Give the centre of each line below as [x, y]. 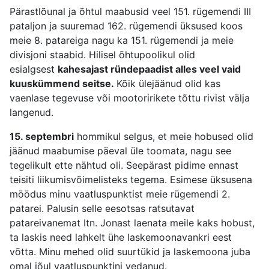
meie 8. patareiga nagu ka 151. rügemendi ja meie [122, 41]
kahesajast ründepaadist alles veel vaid [149, 69]
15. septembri [42, 137]
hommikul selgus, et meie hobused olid [164, 137]
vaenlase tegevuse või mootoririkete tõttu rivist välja [130, 98]
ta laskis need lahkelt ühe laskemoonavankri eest [121, 237]
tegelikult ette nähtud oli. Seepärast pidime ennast [124, 165]
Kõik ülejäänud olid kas [168, 84]
